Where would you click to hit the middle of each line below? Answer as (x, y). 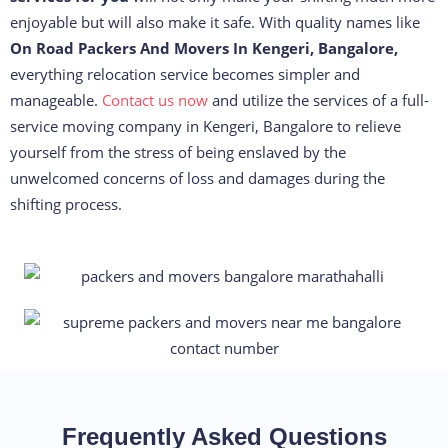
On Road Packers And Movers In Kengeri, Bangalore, (204, 48)
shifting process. (66, 204)
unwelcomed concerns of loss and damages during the (197, 178)
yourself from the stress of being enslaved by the (178, 152)
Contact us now (155, 100)
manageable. (56, 100)
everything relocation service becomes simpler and (185, 74)
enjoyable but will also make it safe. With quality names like (215, 22)
